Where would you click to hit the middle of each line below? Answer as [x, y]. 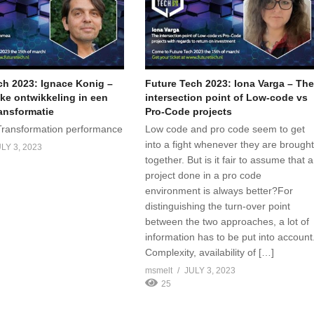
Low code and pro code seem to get [225, 129]
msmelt [159, 271]
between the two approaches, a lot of [227, 222]
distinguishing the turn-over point [218, 206]
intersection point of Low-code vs [227, 98]
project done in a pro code [204, 176]
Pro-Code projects [189, 112]
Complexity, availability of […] [210, 253]
